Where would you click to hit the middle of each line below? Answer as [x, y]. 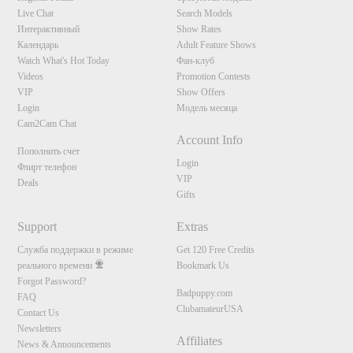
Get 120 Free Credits [215, 250]
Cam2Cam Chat [47, 124]
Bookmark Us [203, 266]
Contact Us [39, 313]
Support [37, 227]
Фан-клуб [195, 61]
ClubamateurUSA [210, 309]
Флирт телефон [47, 167]
